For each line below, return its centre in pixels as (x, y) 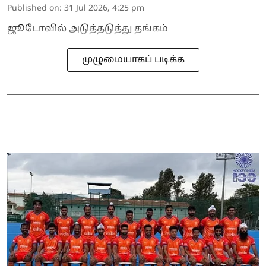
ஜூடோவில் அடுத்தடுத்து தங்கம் (88, 29)
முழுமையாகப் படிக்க (133, 60)
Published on (33, 9)
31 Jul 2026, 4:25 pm (104, 9)
